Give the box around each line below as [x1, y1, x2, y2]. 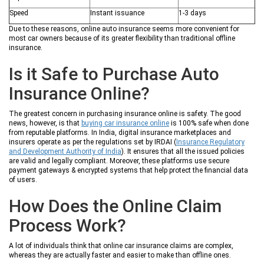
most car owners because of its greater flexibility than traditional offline [9, 34, 235, 42]
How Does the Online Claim [9, 196, 222, 216]
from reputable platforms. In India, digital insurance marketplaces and [9, 128, 231, 137]
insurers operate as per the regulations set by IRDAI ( [9, 138, 176, 146]
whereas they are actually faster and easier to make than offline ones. [9, 251, 231, 259]
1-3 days [179, 9, 206, 17]
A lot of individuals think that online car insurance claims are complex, [9, 242, 233, 250]
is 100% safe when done [169, 119, 249, 127]
